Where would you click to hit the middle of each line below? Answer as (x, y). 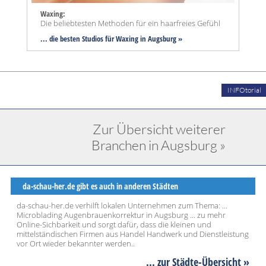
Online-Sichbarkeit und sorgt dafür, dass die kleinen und (114, 225)
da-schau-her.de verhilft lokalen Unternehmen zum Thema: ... (122, 206)
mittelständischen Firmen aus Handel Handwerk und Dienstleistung (133, 234)
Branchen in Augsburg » (159, 145)
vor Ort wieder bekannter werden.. (76, 244)
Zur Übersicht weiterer (159, 129)
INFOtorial (244, 90)
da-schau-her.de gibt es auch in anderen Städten (100, 186)
